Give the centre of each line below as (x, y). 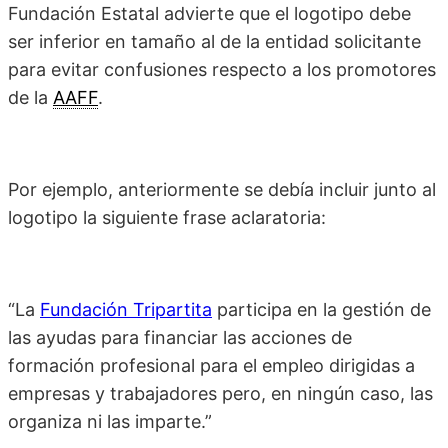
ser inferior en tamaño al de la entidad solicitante (214, 42)
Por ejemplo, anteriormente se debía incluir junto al (222, 190)
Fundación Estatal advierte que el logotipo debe (209, 14)
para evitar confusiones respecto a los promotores (222, 70)
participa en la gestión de (321, 310)
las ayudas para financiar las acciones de (180, 338)
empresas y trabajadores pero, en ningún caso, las (220, 394)
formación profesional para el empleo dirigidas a (211, 366)
